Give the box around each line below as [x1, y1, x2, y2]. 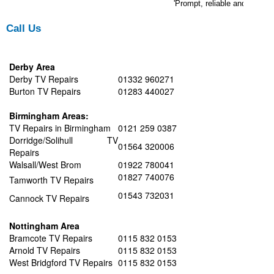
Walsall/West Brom [9, 158, 81, 171]
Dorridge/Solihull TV [9, 134, 118, 147]
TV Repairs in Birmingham [9, 122, 111, 135]
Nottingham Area [9, 220, 80, 232]
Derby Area [9, 61, 55, 73]
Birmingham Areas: [9, 109, 89, 122]
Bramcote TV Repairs [9, 232, 92, 245]
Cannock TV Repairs [9, 192, 89, 205]
